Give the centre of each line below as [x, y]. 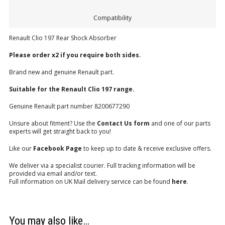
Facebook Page [58, 149]
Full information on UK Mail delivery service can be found [90, 182]
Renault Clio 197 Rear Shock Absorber [63, 38]
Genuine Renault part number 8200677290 [69, 106]
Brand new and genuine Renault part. [62, 72]
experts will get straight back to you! [60, 132]
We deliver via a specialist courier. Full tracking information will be [102, 166]
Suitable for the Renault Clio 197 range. [72, 89]
